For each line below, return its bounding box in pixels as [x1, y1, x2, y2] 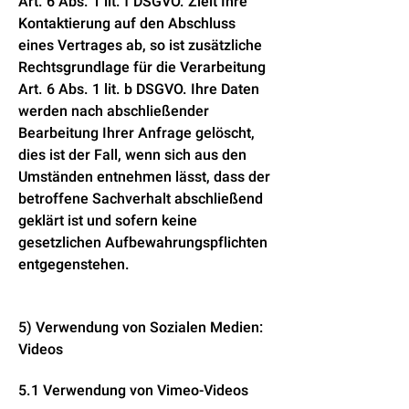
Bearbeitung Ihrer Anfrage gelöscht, [18, 122, 255, 144]
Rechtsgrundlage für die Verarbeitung [18, 57, 266, 79]
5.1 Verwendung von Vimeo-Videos [18, 380, 248, 402]
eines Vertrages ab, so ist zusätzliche [18, 35, 262, 57]
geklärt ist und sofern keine [18, 210, 197, 232]
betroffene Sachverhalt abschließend [18, 188, 263, 210]
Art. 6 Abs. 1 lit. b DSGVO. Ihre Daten [18, 79, 259, 100]
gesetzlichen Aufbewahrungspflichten [18, 232, 267, 254]
